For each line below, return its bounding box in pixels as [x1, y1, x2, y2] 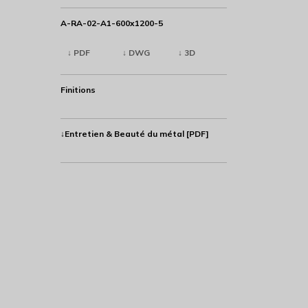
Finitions [60, 85, 96, 96]
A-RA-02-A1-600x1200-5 [60, 18, 163, 29]
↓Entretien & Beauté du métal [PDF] [60, 129, 209, 140]
